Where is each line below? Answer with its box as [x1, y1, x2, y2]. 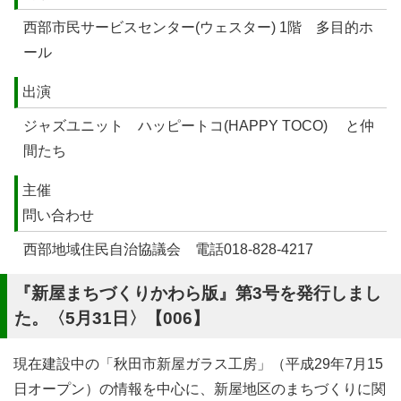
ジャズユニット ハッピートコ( [23, 118, 228, 134]
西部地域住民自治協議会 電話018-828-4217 [23, 242, 313, 258]
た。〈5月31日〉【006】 [14, 309, 209, 328]
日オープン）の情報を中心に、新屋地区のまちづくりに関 [13, 381, 386, 397]
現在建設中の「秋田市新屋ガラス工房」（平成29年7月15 [13, 356, 383, 372]
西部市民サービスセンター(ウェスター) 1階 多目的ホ [23, 20, 373, 36]
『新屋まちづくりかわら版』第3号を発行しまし [14, 284, 381, 303]
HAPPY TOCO [228, 118, 323, 134]
